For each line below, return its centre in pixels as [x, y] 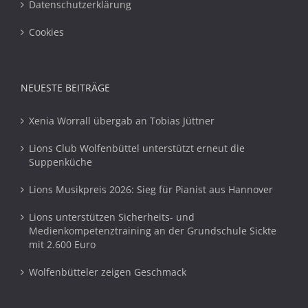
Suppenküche [60, 162]
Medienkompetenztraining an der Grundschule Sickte [153, 231]
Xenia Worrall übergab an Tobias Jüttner [122, 121]
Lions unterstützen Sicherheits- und [112, 217]
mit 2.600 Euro [62, 244]
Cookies [46, 32]
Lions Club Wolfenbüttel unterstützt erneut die [137, 148]
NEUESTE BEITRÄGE [65, 88]
